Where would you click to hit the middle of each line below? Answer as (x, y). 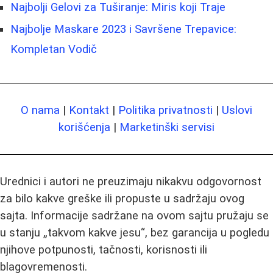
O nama (40, 110)
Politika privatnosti (165, 110)
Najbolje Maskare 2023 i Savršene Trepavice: (123, 29)
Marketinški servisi (167, 127)
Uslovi (237, 110)
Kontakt (89, 110)
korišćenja (84, 127)
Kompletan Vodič (54, 49)
